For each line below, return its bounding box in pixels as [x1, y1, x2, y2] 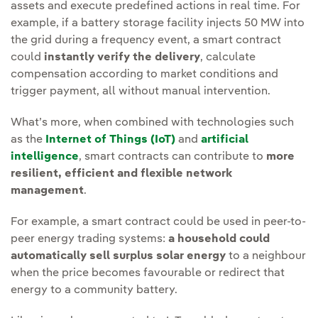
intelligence [11, 150, 79, 163]
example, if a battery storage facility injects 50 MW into [11, 17, 305, 29]
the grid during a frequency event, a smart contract [11, 34, 281, 46]
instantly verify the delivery [41, 51, 200, 63]
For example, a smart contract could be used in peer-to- [11, 216, 306, 228]
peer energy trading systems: [11, 233, 168, 245]
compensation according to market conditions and [11, 68, 278, 80]
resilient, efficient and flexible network [11, 168, 232, 180]
